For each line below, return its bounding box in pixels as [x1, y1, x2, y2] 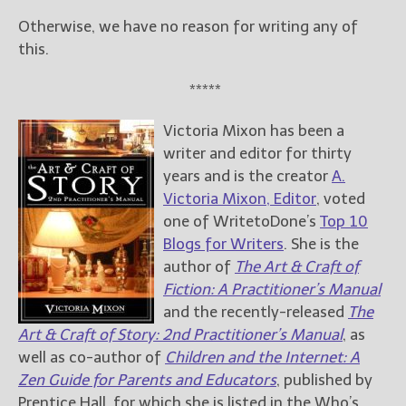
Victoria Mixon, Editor [163, 189, 316, 208]
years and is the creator [163, 167, 332, 186]
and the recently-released [163, 303, 348, 322]
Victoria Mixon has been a [163, 121, 344, 140]
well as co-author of [18, 348, 165, 367]
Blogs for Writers [163, 235, 284, 254]
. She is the [284, 235, 359, 254]
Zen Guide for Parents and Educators [18, 371, 276, 390]
